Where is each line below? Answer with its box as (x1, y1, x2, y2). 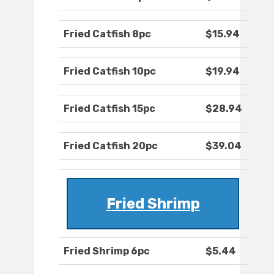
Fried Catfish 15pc (64, 103, 155, 115)
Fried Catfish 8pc (64, 28, 151, 40)
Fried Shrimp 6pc (64, 245, 150, 257)
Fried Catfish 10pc (64, 65, 156, 78)
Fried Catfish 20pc (64, 140, 158, 152)
